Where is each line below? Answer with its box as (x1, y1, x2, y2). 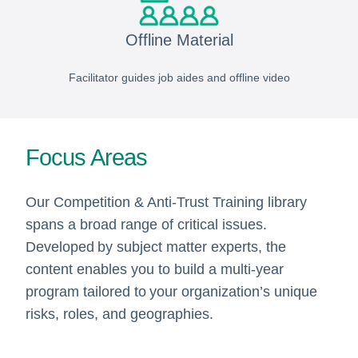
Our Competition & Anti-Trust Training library (25, 194, 307, 211)
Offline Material (125, 31, 233, 50)
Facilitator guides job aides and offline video (68, 71, 290, 85)
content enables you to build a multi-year (25, 261, 284, 278)
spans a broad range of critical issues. (25, 217, 267, 233)
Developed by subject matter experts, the (25, 239, 286, 256)
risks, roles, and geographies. (25, 306, 213, 323)
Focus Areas (25, 145, 148, 171)
